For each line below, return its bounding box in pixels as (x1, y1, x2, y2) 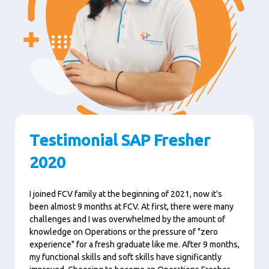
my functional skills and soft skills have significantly (29, 252, 222, 262)
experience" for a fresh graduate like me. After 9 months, (29, 239, 240, 249)
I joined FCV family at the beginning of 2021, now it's (29, 189, 222, 199)
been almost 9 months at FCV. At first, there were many (29, 201, 234, 211)
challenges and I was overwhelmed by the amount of (29, 214, 225, 224)
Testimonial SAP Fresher (29, 130, 210, 149)
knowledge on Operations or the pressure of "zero (29, 226, 218, 237)
